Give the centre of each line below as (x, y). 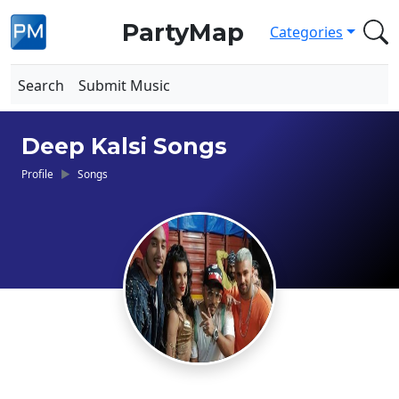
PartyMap (183, 32)
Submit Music (124, 85)
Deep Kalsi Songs (124, 146)
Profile (37, 174)
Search (41, 85)
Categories (307, 32)
